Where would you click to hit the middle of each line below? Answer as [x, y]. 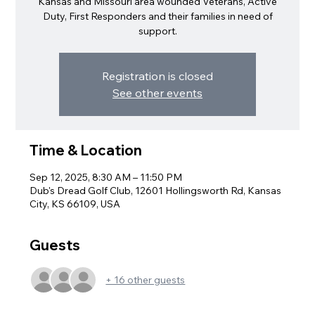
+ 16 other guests [146, 279]
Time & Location [86, 150]
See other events [157, 93]
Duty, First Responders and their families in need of [157, 17]
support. [157, 31]
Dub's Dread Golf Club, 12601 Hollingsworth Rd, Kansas [156, 191]
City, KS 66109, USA [75, 204]
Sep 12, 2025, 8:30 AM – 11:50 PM [106, 178]
